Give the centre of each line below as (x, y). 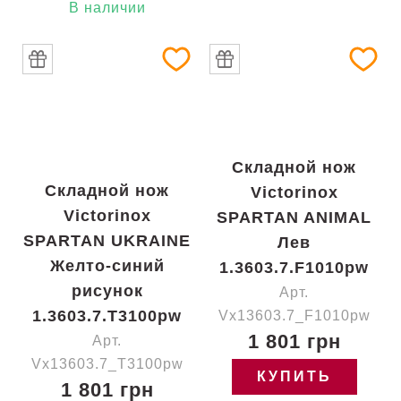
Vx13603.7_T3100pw (107, 364)
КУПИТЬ (294, 376)
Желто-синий (107, 266)
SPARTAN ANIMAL (294, 218)
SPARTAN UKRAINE (107, 241)
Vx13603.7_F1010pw (294, 316)
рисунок (107, 291)
